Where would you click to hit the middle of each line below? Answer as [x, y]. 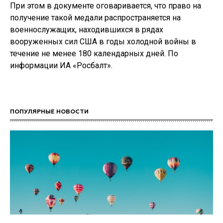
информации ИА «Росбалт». [61, 65]
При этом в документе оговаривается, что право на [106, 6]
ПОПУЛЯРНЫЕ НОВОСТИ [49, 112]
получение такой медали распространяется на [95, 18]
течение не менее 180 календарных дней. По [94, 54]
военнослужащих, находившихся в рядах [87, 30]
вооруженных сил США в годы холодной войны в [103, 42]
